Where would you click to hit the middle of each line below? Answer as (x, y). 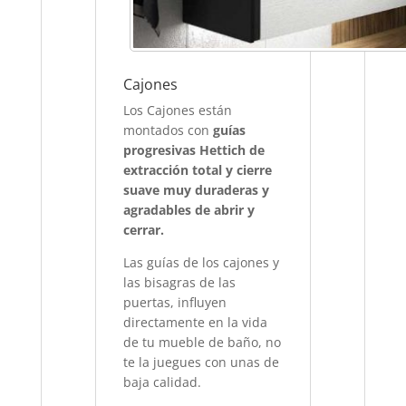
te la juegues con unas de (202, 362)
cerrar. (144, 230)
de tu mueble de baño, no (203, 343)
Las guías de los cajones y (202, 263)
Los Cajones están (178, 111)
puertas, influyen (175, 303)
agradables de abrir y (189, 210)
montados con (169, 130)
